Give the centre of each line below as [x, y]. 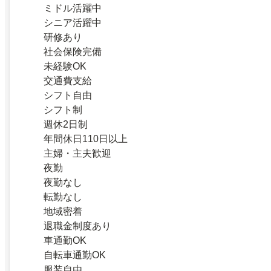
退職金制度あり [77, 226]
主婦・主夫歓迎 [77, 154]
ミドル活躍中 [73, 8]
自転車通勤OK [75, 255]
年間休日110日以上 [86, 139]
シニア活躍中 [73, 23]
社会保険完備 [73, 52]
